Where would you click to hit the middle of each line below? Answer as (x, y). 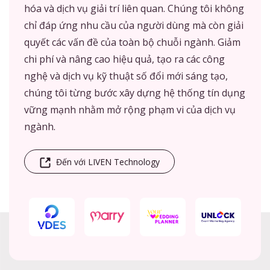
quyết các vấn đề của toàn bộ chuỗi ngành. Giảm (132, 42)
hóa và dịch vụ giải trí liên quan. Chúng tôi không (134, 8)
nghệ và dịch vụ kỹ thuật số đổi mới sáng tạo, (126, 76)
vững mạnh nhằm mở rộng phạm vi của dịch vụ (130, 109)
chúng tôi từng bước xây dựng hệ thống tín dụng (135, 93)
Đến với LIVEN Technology (108, 162)
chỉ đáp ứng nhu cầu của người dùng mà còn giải (134, 25)
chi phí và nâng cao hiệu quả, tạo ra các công (124, 59)
